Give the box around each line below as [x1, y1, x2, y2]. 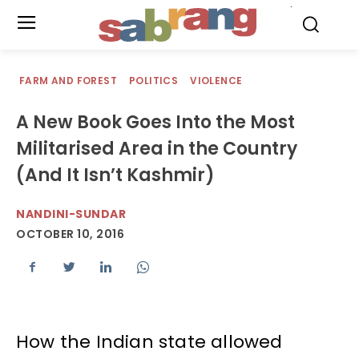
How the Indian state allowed [16, 329, 283, 355]
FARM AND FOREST [19, 74, 117, 87]
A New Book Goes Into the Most [16, 110, 295, 135]
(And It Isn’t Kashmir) [16, 163, 215, 188]
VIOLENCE [190, 74, 243, 87]
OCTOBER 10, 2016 [16, 226, 124, 243]
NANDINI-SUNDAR [16, 206, 126, 222]
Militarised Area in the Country [16, 136, 297, 161]
